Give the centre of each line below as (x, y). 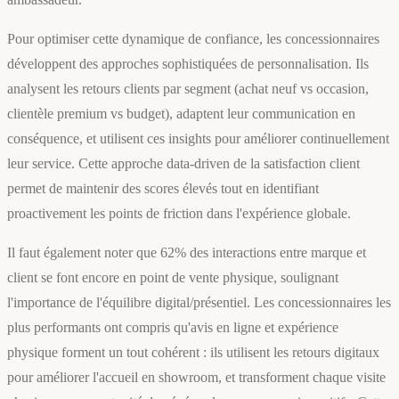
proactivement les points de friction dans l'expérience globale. (179, 214)
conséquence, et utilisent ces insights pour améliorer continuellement (198, 139)
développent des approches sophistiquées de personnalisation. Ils (188, 64)
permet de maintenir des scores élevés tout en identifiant (163, 189)
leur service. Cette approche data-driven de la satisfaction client (183, 164)
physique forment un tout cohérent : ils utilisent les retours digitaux (193, 353)
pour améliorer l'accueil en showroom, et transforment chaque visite (196, 378)
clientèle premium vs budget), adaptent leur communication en (181, 114)
